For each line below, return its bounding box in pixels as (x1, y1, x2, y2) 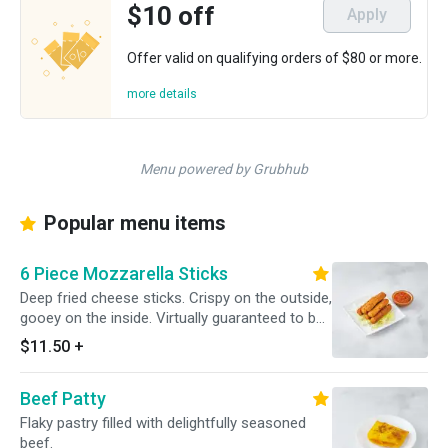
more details (127, 87, 197, 101)
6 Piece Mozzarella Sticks (20, 263, 228, 284)
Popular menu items (39, 211, 226, 235)
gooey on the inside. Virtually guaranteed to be (20, 309, 324, 327)
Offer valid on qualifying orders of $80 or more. (127, 50, 422, 66)
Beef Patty (20, 388, 106, 409)
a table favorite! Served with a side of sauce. (20, 329, 312, 347)
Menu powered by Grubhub (140, 161, 308, 177)
